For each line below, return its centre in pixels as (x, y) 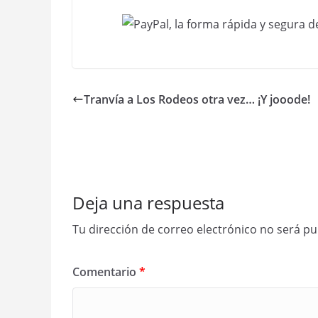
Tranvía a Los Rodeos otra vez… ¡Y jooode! (197, 99)
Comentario (106, 272)
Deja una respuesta (148, 203)
